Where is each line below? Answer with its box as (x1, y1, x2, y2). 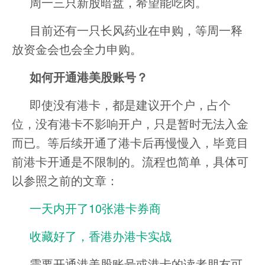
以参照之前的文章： (12, 171, 118, 189)
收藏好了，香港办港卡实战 (30, 227, 172, 244)
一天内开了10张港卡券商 (30, 199, 161, 216)
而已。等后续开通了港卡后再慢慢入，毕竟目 (12, 133, 248, 151)
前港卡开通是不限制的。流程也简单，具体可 (12, 152, 248, 170)
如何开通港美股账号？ (30, 67, 148, 85)
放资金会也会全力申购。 (12, 40, 142, 57)
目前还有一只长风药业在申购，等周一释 (30, 21, 243, 38)
